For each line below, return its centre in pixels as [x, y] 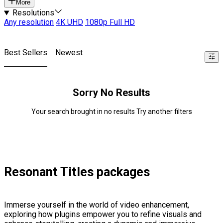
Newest [69, 53]
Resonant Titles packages [77, 172]
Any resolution [29, 22]
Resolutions [33, 13]
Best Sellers [26, 53]
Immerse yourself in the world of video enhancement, [97, 205]
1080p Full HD [110, 22]
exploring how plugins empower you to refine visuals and [103, 215]
